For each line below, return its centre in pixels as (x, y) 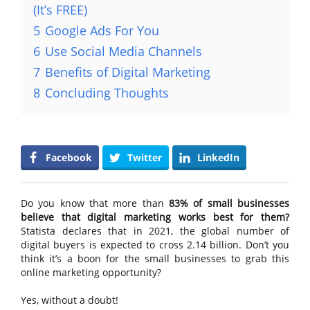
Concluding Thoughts (107, 93)
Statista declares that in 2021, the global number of (155, 231)
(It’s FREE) (60, 10)
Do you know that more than (95, 203)
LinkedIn (218, 157)
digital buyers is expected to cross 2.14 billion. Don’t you (155, 245)
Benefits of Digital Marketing (128, 72)
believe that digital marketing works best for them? (155, 217)
